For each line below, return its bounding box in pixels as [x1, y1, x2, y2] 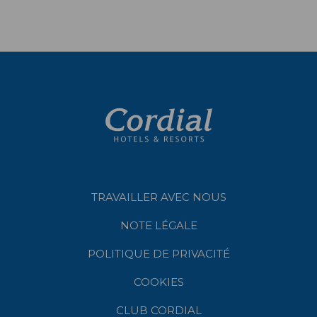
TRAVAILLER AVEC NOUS [91, 190, 226, 204]
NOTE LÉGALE [120, 219, 197, 233]
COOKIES [133, 275, 184, 289]
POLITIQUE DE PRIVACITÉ [87, 247, 230, 261]
